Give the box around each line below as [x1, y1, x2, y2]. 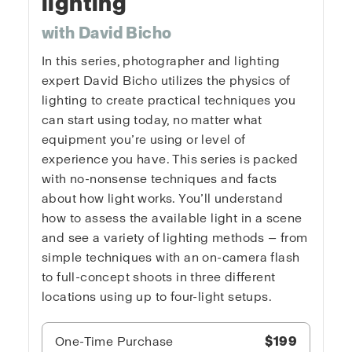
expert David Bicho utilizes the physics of [42, 73, 291, 89]
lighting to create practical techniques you [42, 93, 296, 108]
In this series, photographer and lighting [42, 53, 280, 69]
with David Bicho [42, 24, 172, 43]
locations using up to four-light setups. [42, 289, 272, 305]
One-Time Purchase [55, 334, 174, 350]
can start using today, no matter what [42, 112, 262, 128]
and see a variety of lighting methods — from [42, 230, 308, 246]
